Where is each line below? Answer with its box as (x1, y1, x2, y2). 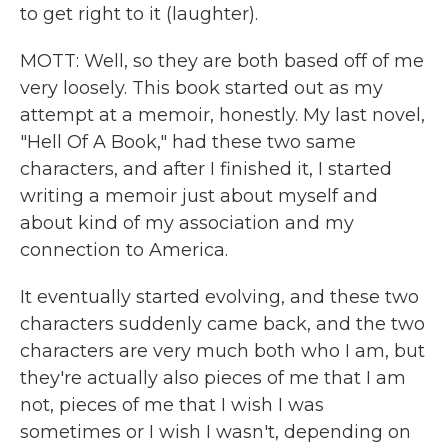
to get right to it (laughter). (20, 3, 258, 25)
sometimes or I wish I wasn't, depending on (20, 421, 411, 443)
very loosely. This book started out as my (20, 77, 383, 99)
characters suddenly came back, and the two (20, 313, 425, 335)
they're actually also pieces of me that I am (20, 367, 406, 389)
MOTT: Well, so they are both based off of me (20, 50, 424, 72)
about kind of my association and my (20, 212, 354, 234)
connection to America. (20, 239, 228, 261)
